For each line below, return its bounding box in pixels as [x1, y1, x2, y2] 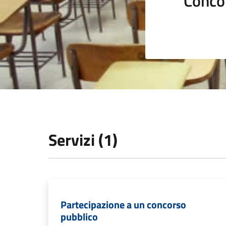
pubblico [61, 209, 98, 224]
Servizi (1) [48, 128, 118, 152]
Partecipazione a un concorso [61, 197, 186, 212]
